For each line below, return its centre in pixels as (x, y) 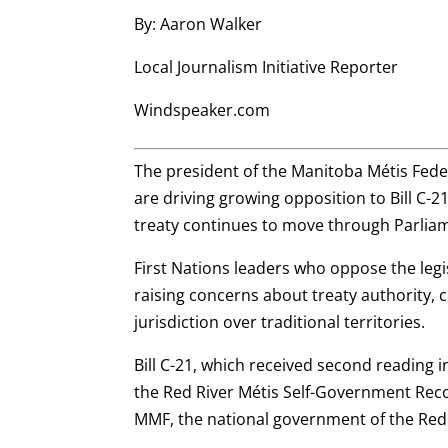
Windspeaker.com (202, 109)
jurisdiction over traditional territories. (280, 321)
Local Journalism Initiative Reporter (266, 66)
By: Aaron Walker (198, 23)
